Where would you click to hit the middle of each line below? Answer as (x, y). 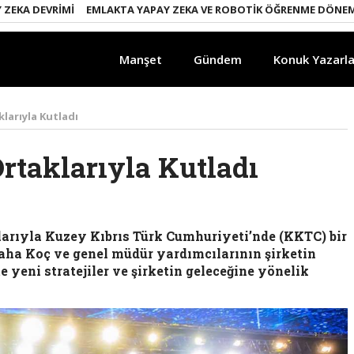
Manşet (141, 59)
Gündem (218, 59)
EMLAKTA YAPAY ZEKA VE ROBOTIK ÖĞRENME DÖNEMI (190, 9)
